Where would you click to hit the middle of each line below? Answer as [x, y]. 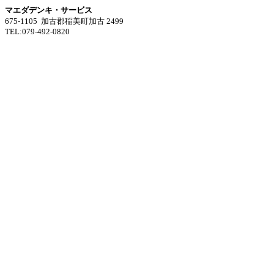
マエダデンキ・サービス [49, 10]
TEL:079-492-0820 [37, 31]
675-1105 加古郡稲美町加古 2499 [64, 21]
